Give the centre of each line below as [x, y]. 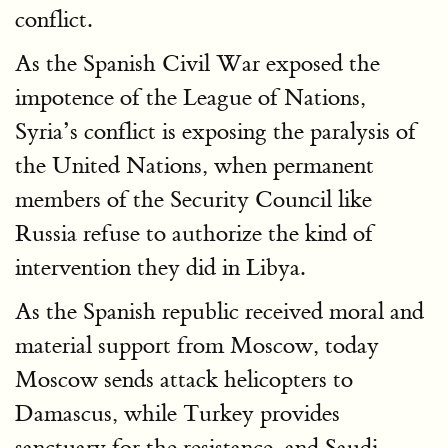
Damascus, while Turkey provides [177, 413]
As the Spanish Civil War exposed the [197, 63]
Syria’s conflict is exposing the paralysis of [215, 131]
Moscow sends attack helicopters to [184, 379]
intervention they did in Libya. [160, 267]
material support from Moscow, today [197, 345]
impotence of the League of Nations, [190, 97]
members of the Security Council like [193, 199]
